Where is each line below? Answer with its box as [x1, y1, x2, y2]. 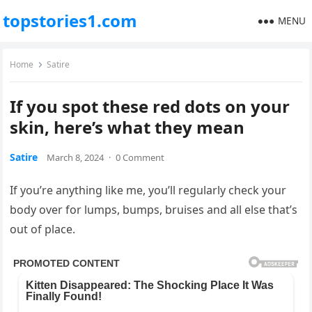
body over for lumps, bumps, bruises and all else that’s [10, 202, 298, 217]
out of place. [10, 221, 76, 237]
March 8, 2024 [47, 151, 104, 164]
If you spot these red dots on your [10, 95, 290, 118]
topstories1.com [3, 9, 138, 32]
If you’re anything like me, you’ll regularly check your [10, 182, 287, 198]
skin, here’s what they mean [10, 116, 245, 139]
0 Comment [116, 151, 165, 164]
